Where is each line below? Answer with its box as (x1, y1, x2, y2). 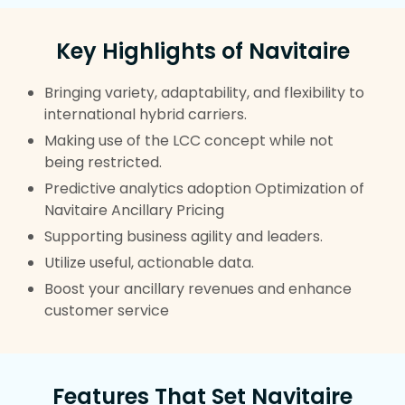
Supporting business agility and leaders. (43, 226, 323, 247)
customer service (43, 300, 169, 321)
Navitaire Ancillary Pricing (43, 200, 224, 221)
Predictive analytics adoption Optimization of (43, 178, 364, 199)
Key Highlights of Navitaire (55, 36, 350, 66)
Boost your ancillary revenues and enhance (43, 278, 352, 299)
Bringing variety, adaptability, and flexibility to (43, 82, 364, 103)
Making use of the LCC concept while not (43, 130, 334, 151)
